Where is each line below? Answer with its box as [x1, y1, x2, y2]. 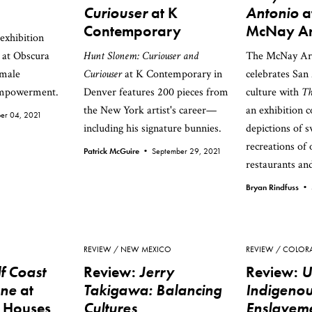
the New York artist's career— [84, 103, 217, 118]
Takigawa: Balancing [84, 280, 221, 300]
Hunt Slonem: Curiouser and [84, 49, 198, 63]
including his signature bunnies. [84, 121, 221, 136]
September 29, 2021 [152, 146, 221, 157]
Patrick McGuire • [84, 146, 152, 157]
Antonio [246, 3, 299, 23]
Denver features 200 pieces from [84, 85, 228, 100]
